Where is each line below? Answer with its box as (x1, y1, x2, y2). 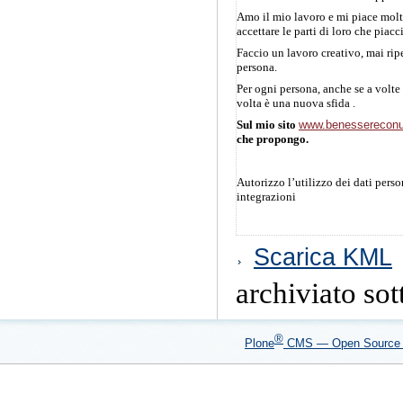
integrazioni (237, 190, 296, 203)
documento (235, 264, 290, 277)
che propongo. (237, 132, 309, 146)
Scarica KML (254, 243, 392, 271)
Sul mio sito (237, 118, 299, 131)
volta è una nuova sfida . (237, 96, 355, 110)
